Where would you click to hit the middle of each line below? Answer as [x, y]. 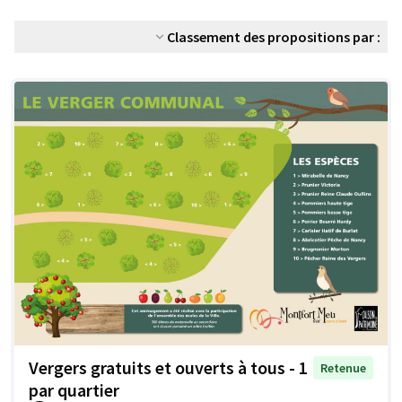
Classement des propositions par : [274, 37]
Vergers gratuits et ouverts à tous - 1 [168, 368]
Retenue [343, 368]
